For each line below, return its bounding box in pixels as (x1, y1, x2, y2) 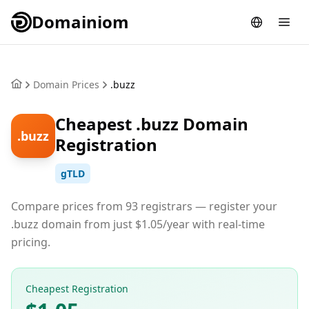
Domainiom (32, 10, 129, 33)
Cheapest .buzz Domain (55, 112, 248, 135)
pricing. (11, 235, 50, 250)
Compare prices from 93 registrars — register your (11, 199, 277, 214)
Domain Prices (33, 78, 99, 91)
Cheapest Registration (26, 282, 128, 295)
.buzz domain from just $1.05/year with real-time (11, 217, 265, 232)
